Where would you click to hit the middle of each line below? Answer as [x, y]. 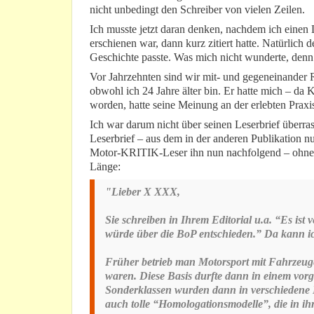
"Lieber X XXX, [143, 192]
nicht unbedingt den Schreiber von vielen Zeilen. [197, 10]
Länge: [105, 167]
